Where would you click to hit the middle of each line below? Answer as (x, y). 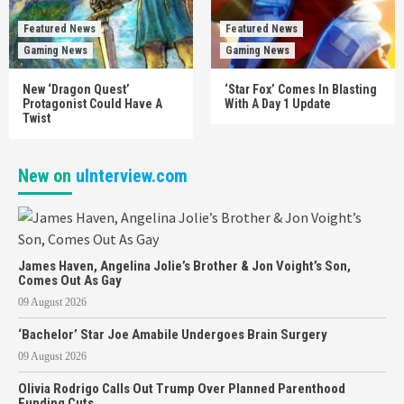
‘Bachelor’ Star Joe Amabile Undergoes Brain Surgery (173, 335)
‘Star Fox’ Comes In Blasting (301, 89)
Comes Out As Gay (70, 280)
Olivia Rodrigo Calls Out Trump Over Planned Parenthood (182, 389)
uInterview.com (132, 176)
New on (47, 176)
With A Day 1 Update (278, 104)
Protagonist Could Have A (92, 104)
